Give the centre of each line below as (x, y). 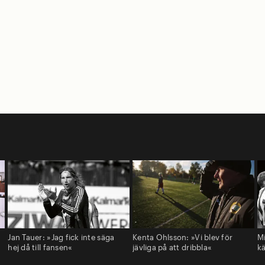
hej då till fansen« (40, 248)
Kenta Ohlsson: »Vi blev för (182, 237)
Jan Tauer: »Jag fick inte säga (61, 237)
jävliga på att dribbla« (172, 248)
